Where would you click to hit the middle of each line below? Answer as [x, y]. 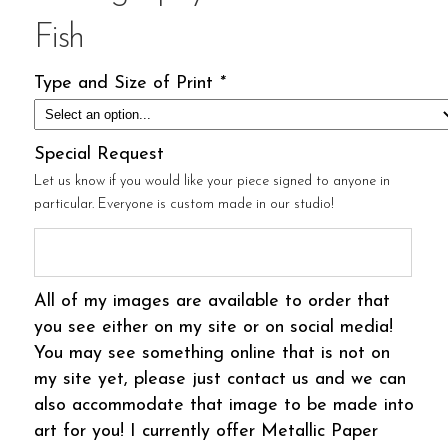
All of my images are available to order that [211, 301]
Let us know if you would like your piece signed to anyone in [211, 181]
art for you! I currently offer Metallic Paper [205, 431]
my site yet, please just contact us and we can [219, 379]
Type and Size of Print [126, 83]
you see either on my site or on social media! [213, 327]
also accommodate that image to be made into [223, 405]
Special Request [98, 154]
